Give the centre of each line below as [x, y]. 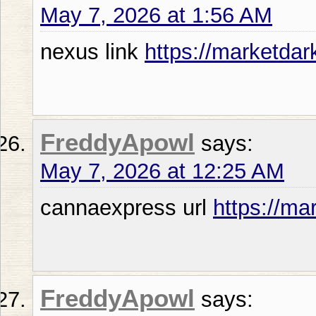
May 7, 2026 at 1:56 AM [156, 15]
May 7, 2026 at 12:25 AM [162, 171]
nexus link [92, 51]
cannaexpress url [127, 207]
